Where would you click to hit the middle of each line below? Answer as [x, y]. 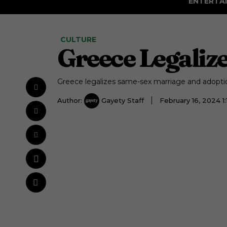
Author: [70, 100]
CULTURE [78, 40]
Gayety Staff [123, 100]
